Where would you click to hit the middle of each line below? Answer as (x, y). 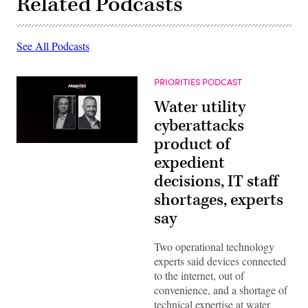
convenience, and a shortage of (221, 290)
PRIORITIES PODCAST (198, 82)
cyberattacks (199, 126)
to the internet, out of (199, 276)
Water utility (200, 108)
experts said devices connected (220, 261)
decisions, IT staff (216, 182)
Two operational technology (214, 247)
